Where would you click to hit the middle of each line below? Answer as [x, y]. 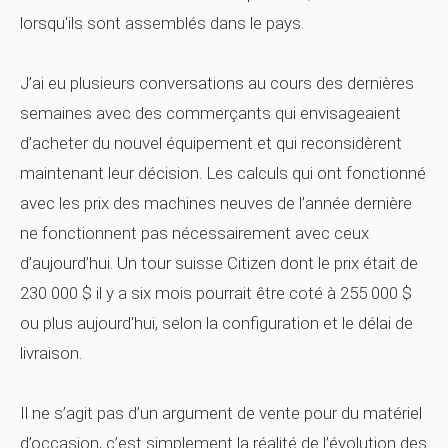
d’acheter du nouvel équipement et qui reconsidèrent [211, 143]
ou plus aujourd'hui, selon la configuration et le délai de [216, 323]
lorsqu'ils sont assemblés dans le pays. [162, 23]
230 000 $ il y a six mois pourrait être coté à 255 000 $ [216, 293]
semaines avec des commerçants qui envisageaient [210, 113]
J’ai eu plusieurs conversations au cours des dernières [217, 83]
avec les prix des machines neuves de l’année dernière [216, 203]
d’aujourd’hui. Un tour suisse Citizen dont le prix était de [219, 263]
